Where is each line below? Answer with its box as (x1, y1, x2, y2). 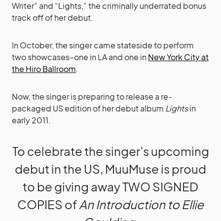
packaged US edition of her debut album (12, 103, 165, 114)
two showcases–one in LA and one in (12, 52, 148, 63)
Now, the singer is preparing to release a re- (12, 91, 172, 102)
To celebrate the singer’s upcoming (12, 144, 209, 159)
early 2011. (12, 115, 51, 126)
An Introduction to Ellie (79, 197, 204, 212)
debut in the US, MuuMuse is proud (15, 161, 206, 177)
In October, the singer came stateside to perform (12, 40, 194, 51)
